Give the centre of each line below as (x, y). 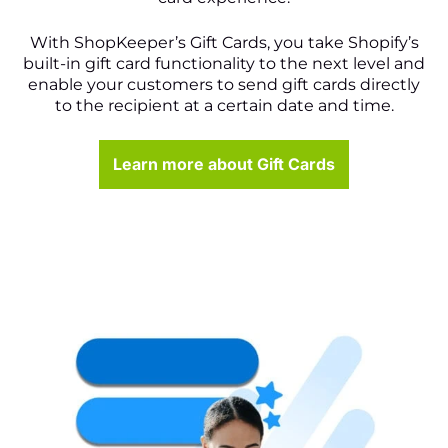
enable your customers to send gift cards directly (224, 84)
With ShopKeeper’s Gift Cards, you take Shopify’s (224, 42)
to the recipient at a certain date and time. (224, 105)
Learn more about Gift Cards (224, 164)
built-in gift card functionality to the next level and (224, 63)
